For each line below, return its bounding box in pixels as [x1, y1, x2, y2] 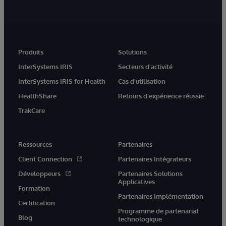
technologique [118, 215, 162, 223]
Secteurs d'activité [118, 63, 173, 71]
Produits [18, 48, 43, 56]
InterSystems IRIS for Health [18, 77, 105, 86]
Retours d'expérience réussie [118, 92, 204, 100]
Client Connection [18, 155, 72, 163]
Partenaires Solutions [118, 169, 183, 178]
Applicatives [118, 178, 155, 186]
